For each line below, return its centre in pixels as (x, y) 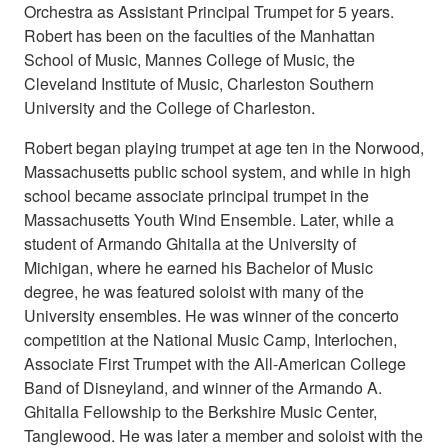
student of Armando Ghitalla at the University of (190, 244)
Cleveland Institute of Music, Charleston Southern (199, 84)
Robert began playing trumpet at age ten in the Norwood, (224, 148)
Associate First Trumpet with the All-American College (215, 364)
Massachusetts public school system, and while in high (217, 172)
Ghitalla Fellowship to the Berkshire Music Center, (200, 412)
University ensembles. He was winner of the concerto (211, 316)
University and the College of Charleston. (169, 108)
